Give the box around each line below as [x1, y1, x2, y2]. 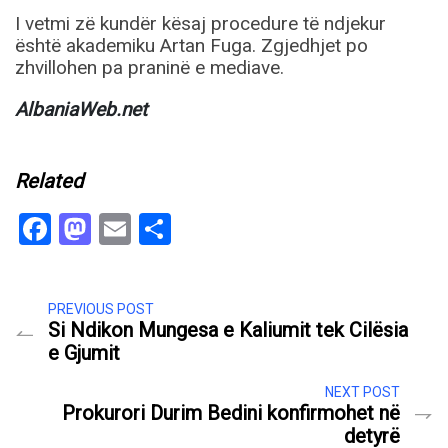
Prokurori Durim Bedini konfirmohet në [62, 401, 400, 426]
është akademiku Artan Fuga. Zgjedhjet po [15, 34, 368, 58]
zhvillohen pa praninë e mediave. [15, 56, 284, 80]
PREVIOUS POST [48, 301, 154, 318]
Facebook [51, 210, 184, 249]
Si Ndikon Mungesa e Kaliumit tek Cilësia [48, 318, 408, 343]
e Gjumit [48, 341, 120, 366]
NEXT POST [325, 384, 400, 401]
